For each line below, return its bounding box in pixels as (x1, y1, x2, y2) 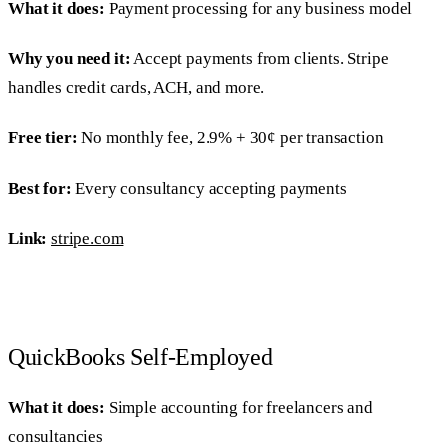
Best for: (8, 178, 72, 198)
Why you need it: (8, 49, 131, 69)
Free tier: (8, 128, 78, 148)
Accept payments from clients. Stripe (130, 49, 389, 69)
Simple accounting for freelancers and (104, 397, 373, 417)
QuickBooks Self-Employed (8, 344, 273, 371)
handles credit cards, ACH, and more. (8, 78, 265, 98)
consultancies (8, 426, 103, 446)
